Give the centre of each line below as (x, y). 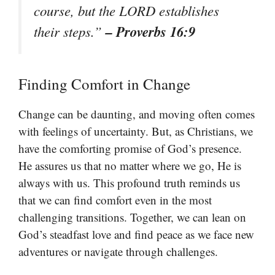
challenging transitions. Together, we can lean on (132, 217)
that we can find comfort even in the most (115, 199)
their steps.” (70, 31)
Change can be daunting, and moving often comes (137, 114)
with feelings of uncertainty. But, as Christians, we (136, 131)
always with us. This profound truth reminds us (129, 182)
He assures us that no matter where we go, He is (130, 165)
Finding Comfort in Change (104, 83)
